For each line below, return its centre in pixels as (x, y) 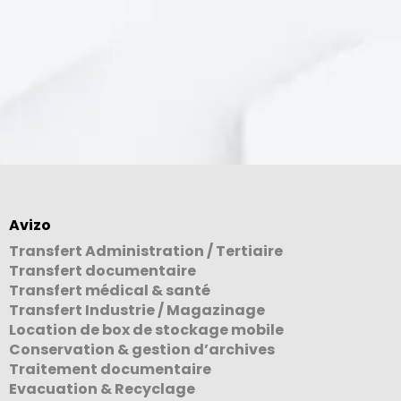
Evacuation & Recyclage (102, 388)
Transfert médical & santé (110, 290)
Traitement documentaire (110, 369)
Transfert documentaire (102, 270)
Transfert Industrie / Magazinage (137, 310)
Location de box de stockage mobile (146, 329)
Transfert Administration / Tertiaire (146, 251)
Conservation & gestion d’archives (142, 349)
